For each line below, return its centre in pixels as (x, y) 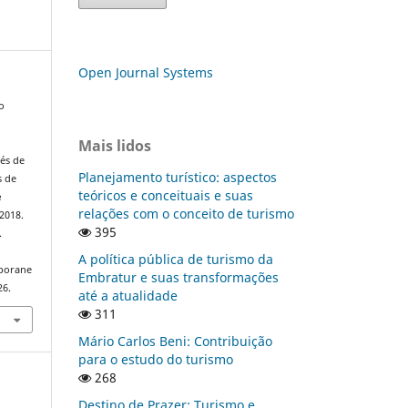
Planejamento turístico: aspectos (178, 177)
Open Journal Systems (146, 72)
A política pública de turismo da (176, 259)
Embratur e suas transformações (178, 277)
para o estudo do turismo (156, 359)
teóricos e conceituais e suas (166, 195)
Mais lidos (115, 145)
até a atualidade (128, 295)
